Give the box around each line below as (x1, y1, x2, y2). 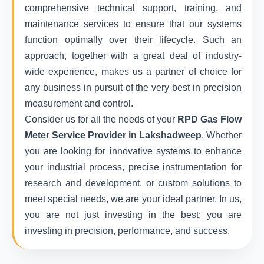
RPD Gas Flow (177, 114, 242, 124)
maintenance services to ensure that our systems (25, 19, 242, 29)
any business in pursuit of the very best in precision (25, 82, 242, 93)
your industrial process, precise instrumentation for (25, 162, 242, 172)
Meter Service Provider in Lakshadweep (25, 130, 202, 140)
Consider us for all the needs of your (25, 114, 177, 124)
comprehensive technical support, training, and (25, 3, 242, 13)
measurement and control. (25, 98, 133, 108)
